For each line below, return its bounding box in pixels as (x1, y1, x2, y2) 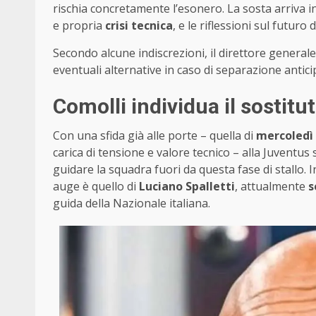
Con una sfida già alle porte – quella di (53, 127, 256, 143)
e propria (53, 17, 105, 33)
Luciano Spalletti (139, 178, 235, 194)
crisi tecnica (105, 17, 173, 33)
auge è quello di (53, 178, 139, 194)
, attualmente (235, 178, 308, 194)
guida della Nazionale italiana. (53, 195, 210, 211)
